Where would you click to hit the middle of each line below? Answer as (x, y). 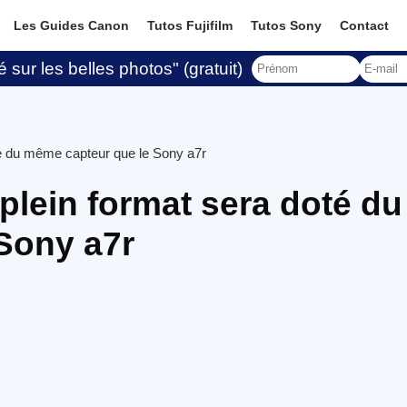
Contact (365, 25)
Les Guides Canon (72, 25)
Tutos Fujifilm (190, 25)
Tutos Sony (287, 25)
